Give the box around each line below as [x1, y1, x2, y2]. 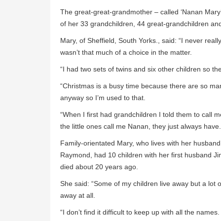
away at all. [60, 191, 95, 200]
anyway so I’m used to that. [60, 94, 146, 102]
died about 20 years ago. [60, 163, 138, 171]
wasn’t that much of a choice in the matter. [60, 48, 192, 57]
